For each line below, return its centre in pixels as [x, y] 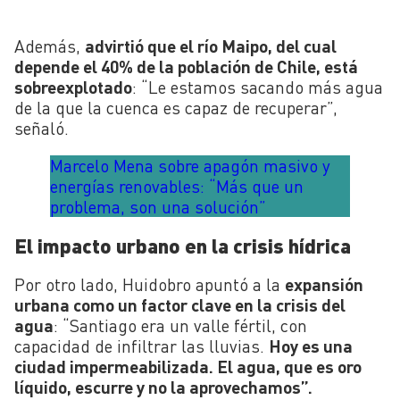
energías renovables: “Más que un [177, 187]
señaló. [42, 128]
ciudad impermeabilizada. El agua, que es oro [188, 367]
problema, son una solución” [158, 207]
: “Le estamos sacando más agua [258, 87]
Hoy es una [311, 346]
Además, [50, 46]
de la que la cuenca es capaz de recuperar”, [176, 107]
